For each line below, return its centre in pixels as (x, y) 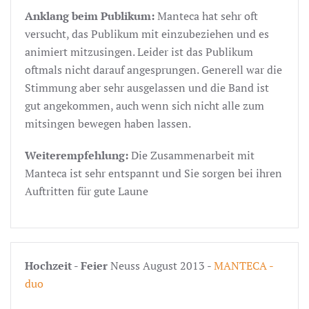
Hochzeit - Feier (66, 265)
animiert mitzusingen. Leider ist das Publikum (139, 51)
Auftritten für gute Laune (87, 191)
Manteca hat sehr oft (208, 16)
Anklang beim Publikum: (91, 16)
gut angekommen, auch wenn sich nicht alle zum (144, 105)
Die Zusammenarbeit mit (193, 155)
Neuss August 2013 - (161, 265)
